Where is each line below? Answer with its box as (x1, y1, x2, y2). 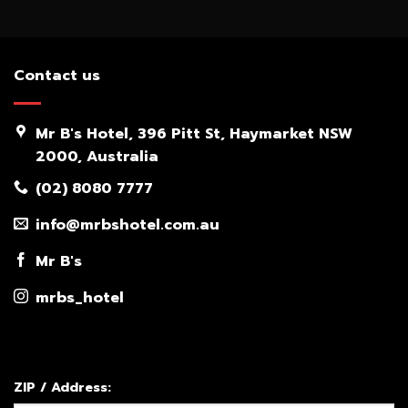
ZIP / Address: (14, 377, 111, 398)
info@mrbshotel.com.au (36, 213, 219, 236)
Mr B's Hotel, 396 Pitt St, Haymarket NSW (36, 123, 352, 146)
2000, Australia (36, 146, 158, 168)
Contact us (14, 64, 100, 87)
